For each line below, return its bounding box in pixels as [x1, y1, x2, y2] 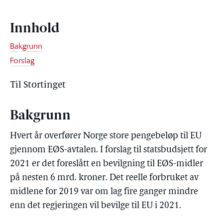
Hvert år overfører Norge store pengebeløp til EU [10, 131, 202, 141]
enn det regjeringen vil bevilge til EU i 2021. [10, 201, 181, 211]
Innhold [10, 22, 59, 36]
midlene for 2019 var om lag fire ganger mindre [10, 187, 198, 197]
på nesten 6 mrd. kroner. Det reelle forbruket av [10, 173, 199, 183]
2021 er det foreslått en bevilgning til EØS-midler [10, 159, 203, 169]
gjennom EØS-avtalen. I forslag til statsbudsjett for [10, 145, 207, 155]
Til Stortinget [10, 81, 66, 90]
